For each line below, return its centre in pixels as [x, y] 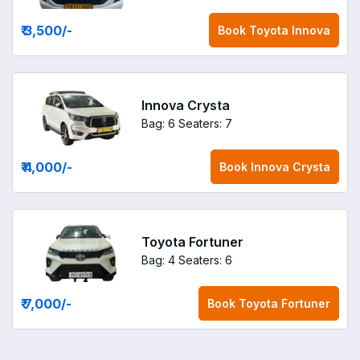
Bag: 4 [158, 260]
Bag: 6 [158, 123]
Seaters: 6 [205, 260]
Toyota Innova [290, 30]
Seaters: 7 [205, 123]
